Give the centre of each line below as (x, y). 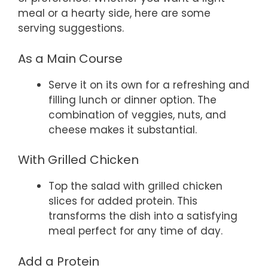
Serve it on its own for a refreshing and (149, 85)
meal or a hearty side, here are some (114, 13)
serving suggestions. (71, 28)
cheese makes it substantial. (123, 130)
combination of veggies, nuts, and (137, 115)
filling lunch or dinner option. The (133, 100)
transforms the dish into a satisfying (143, 216)
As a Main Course (70, 58)
